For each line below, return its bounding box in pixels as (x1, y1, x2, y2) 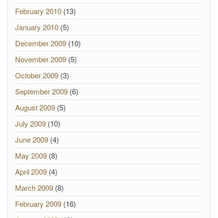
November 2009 (15, 54, 66, 64)
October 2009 (15, 70, 58, 80)
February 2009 (15, 199, 61, 209)
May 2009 (15, 150, 47, 161)
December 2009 (15, 38, 66, 48)
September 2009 (15, 86, 68, 96)
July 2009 (15, 118, 46, 128)
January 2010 (15, 22, 58, 32)
